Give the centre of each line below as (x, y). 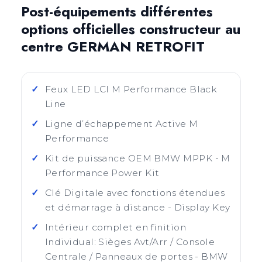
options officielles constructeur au (131, 29)
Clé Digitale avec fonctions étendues (135, 193)
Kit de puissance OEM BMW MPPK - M (138, 158)
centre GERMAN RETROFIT (113, 46)
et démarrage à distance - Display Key (138, 207)
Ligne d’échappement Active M (122, 124)
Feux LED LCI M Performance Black (131, 89)
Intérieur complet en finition (116, 227)
